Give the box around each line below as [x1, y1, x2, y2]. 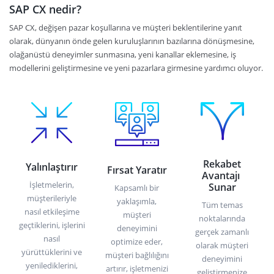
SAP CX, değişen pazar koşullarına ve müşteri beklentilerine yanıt [9, 21, 242, 33]
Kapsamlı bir [114, 182, 160, 193]
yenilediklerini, [26, 259, 78, 271]
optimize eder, [111, 235, 163, 247]
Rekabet [203, 157, 242, 171]
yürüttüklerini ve [21, 246, 83, 257]
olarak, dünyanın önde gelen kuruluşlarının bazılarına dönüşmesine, [9, 35, 254, 46]
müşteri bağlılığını [105, 249, 169, 261]
